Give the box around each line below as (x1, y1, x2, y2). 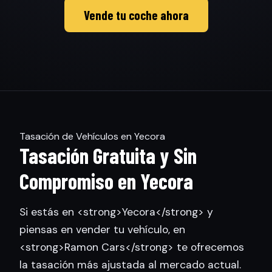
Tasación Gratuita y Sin (19, 142, 197, 168)
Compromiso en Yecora (19, 168, 193, 194)
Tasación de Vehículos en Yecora (19, 129, 165, 143)
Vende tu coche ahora (83, 7, 189, 22)
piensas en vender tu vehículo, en (19, 222, 185, 236)
